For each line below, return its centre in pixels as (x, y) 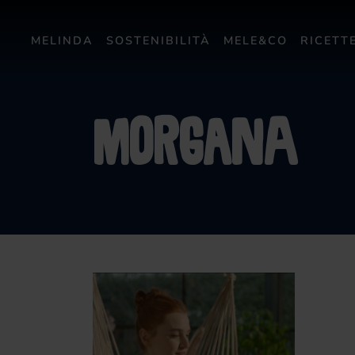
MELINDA (62, 40)
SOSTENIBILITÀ (158, 40)
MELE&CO (256, 40)
